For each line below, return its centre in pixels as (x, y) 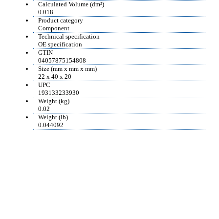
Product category (61, 20)
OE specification (60, 44)
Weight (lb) (53, 117)
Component (54, 28)
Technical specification (69, 36)
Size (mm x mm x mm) (67, 68)
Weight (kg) (54, 101)
